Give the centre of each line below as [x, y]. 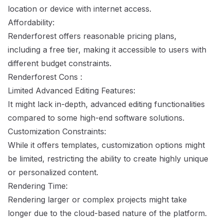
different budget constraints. [60, 63]
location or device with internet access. [80, 9]
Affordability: [31, 22]
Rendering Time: [38, 186]
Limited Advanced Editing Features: [72, 91]
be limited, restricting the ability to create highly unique [108, 159]
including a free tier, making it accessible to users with [107, 50]
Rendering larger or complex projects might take [97, 200]
